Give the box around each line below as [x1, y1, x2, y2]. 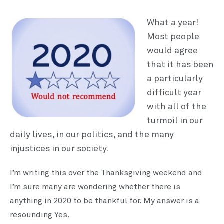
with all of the [146, 102, 206, 111]
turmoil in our [146, 116, 203, 125]
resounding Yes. [10, 211, 70, 219]
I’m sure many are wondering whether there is [10, 183, 180, 191]
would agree [146, 46, 198, 55]
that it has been [146, 60, 213, 69]
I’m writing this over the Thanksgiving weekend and [10, 169, 202, 177]
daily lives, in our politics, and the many [10, 130, 174, 139]
